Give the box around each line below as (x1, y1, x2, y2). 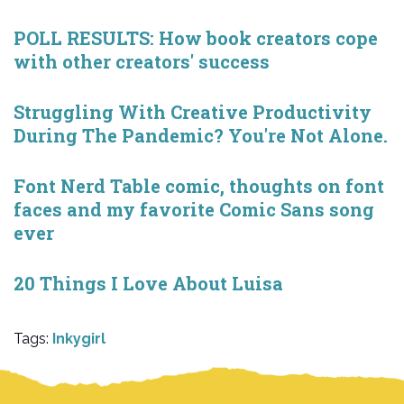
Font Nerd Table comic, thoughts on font (14, 173, 384, 197)
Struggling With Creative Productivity (14, 99, 372, 124)
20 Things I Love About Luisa (14, 271, 283, 295)
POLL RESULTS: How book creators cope (14, 25, 378, 50)
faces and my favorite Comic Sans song (14, 197, 374, 221)
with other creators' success (14, 49, 270, 73)
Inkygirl (52, 329, 106, 347)
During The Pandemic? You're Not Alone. (14, 123, 388, 147)
